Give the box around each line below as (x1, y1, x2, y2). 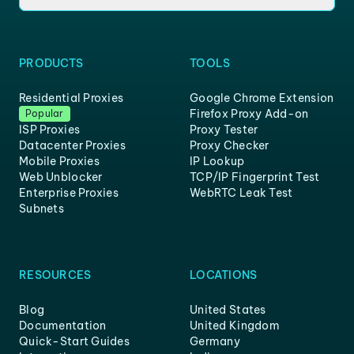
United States (190, 302, 266, 317)
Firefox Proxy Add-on (190, 106, 309, 121)
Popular (25, 107, 64, 119)
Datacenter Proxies (19, 137, 126, 153)
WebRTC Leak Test (190, 185, 293, 200)
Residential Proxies (19, 90, 124, 105)
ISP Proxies (19, 122, 81, 137)
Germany (190, 333, 240, 348)
